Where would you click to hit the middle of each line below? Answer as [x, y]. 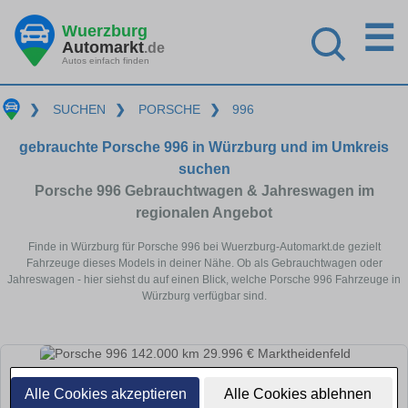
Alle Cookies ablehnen [298, 394]
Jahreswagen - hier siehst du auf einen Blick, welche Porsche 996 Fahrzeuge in [204, 279]
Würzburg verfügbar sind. [204, 296]
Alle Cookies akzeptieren [105, 394]
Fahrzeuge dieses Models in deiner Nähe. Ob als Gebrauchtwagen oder [204, 263]
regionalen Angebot [204, 212]
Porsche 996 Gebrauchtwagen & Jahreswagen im [204, 190]
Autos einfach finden [106, 60]
